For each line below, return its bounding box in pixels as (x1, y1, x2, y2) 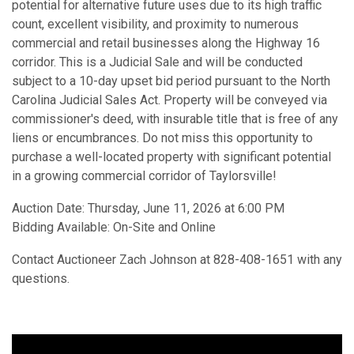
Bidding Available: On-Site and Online (12, 219, 216, 235)
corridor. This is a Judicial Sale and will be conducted (12, 54, 303, 70)
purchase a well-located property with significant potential (12, 149, 331, 164)
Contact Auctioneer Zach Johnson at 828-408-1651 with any (12, 251, 342, 267)
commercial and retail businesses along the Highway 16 (12, 35, 320, 51)
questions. (12, 270, 70, 286)
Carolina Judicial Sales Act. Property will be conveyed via (12, 92, 327, 107)
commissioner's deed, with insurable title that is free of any (12, 111, 338, 126)
